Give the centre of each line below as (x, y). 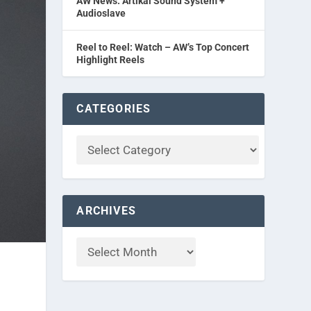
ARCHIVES (106, 211)
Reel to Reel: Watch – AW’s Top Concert (163, 47)
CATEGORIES (114, 109)
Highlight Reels (111, 60)
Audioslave (101, 13)
